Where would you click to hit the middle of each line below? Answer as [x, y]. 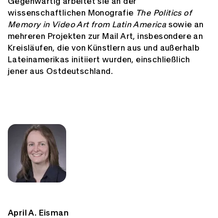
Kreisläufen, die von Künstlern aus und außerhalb [104, 48]
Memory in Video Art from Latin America [87, 25]
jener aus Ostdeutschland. [60, 72]
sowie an [185, 25]
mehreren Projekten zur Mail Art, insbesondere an [106, 36]
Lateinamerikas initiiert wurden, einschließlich [99, 60]
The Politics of [164, 13]
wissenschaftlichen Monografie [72, 13]
